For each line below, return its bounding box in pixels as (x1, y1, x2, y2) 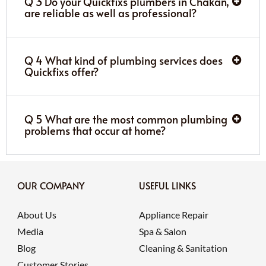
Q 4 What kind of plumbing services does (24, 52, 223, 68)
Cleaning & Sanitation (139, 242, 227, 254)
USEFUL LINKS (139, 178, 196, 192)
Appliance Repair (139, 208, 208, 220)
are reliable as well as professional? (24, 5, 197, 20)
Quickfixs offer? (24, 64, 99, 79)
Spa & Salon (139, 225, 186, 237)
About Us (17, 208, 56, 220)
